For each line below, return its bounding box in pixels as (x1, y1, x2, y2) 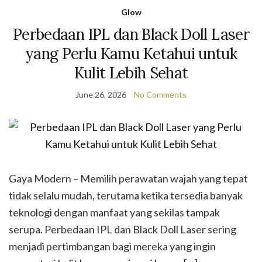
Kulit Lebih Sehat (74, 63, 188, 82)
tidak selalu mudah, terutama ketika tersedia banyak (9, 189, 243, 202)
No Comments (134, 89, 187, 99)
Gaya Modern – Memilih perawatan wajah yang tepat (9, 172, 248, 185)
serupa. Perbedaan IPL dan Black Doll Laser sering (9, 223, 236, 236)
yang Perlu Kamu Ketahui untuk (25, 44, 237, 63)
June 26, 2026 (75, 89, 126, 99)
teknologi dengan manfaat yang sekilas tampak (9, 206, 220, 219)
